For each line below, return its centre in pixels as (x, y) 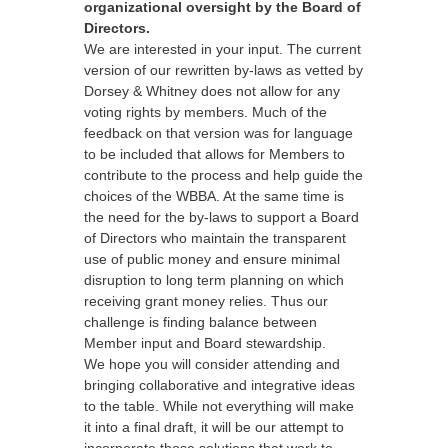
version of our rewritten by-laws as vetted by (223, 70)
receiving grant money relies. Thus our (206, 301)
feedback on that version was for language (218, 133)
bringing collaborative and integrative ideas (219, 385)
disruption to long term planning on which (214, 280)
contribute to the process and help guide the (223, 175)
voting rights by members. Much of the (205, 112)
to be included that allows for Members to (214, 154)
